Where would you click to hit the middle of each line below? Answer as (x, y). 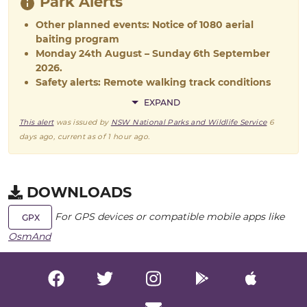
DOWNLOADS (77, 193)
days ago (36, 137)
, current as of (81, 137)
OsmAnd (29, 237)
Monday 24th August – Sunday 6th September (153, 54)
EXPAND (162, 102)
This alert (37, 123)
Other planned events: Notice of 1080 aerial (145, 25)
